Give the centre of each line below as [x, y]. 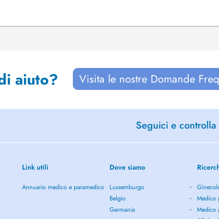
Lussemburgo [127, 187]
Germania [122, 210]
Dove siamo [127, 167]
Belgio [118, 198]
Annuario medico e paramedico [63, 187]
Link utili [35, 167]
